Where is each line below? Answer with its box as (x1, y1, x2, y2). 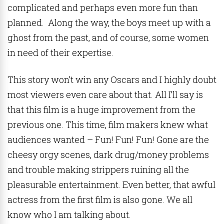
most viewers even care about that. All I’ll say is (7, 88, 203, 100)
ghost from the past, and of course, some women (7, 31, 209, 43)
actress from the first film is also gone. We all (7, 193, 192, 205)
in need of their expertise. (7, 46, 113, 58)
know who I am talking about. (7, 208, 131, 220)
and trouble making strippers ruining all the (7, 163, 189, 175)
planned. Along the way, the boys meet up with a (7, 16, 211, 28)
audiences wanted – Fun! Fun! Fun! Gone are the (7, 133, 209, 145)
